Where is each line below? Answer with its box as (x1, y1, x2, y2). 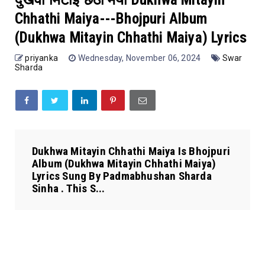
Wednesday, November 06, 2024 (77, 53, 203, 63)
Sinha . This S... (32, 182, 105, 196)
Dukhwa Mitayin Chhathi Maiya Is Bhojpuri (32, 144, 231, 159)
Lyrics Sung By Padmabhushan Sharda (32, 169, 212, 183)
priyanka (25, 53, 59, 63)
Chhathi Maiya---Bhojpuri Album (15, 10, 207, 28)
